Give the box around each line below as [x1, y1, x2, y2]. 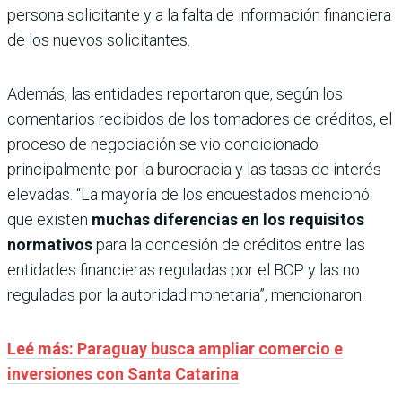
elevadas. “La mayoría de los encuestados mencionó [7, 185, 370, 205]
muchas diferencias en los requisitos [92, 210, 364, 230]
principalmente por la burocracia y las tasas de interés [7, 160, 381, 179]
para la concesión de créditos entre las [96, 235, 365, 255]
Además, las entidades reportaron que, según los [7, 84, 343, 104]
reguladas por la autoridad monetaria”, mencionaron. [7, 285, 364, 305]
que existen [7, 210, 92, 230]
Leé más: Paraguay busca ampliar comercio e [7, 339, 343, 359]
